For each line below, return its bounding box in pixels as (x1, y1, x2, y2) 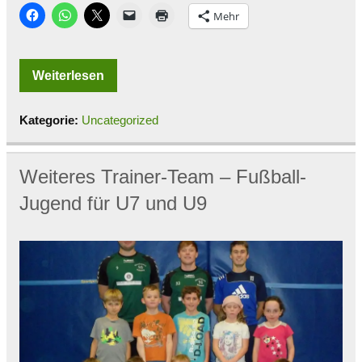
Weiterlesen (32, 69, 104, 83)
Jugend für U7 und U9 (19, 192, 207, 215)
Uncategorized (82, 113, 158, 128)
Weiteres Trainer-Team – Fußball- (19, 166, 306, 188)
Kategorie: (19, 113, 82, 128)
